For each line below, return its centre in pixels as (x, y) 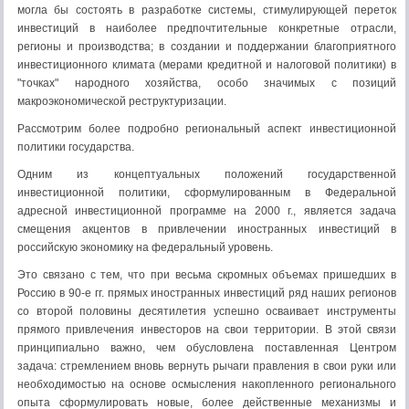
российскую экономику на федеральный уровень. (145, 247)
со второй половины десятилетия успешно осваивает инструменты (207, 311)
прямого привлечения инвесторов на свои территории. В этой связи (207, 330)
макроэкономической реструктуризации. (122, 101)
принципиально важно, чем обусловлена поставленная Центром (207, 348)
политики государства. (76, 147)
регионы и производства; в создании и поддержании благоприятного (207, 47)
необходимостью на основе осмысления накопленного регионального (207, 384)
